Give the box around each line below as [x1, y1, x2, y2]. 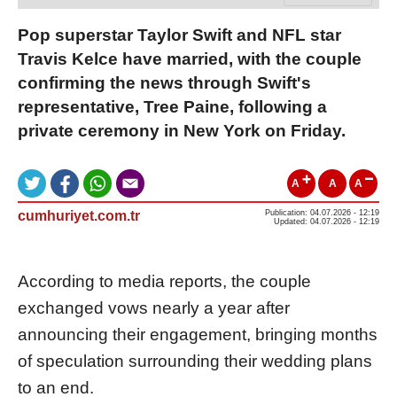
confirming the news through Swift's [18, 73, 311, 92]
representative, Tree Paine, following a [18, 97, 327, 116]
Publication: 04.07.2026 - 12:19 [265, 207, 379, 217]
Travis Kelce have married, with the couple [18, 49, 362, 68]
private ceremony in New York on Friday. [18, 121, 346, 140]
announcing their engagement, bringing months [18, 324, 378, 344]
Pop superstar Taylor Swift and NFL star [18, 25, 341, 44]
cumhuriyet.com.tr [18, 207, 140, 223]
